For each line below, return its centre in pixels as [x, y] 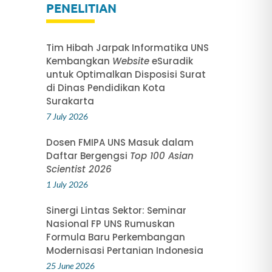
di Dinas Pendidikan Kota [105, 87]
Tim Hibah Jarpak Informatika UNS [127, 47]
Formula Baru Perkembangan [115, 237]
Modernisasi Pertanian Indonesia [124, 250]
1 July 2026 [67, 184]
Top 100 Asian [161, 155]
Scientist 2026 [79, 169]
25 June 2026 [70, 265]
